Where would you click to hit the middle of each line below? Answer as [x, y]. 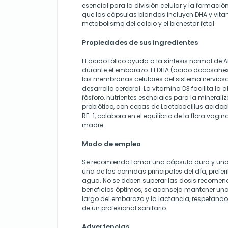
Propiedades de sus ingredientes [140, 42]
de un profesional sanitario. [125, 208]
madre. [93, 125]
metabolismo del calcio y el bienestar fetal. [149, 24]
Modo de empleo [111, 144]
